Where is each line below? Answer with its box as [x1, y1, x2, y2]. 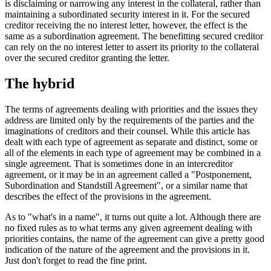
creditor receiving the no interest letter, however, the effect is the [5, 20, 247, 31]
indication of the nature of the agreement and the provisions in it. [5, 244, 250, 255]
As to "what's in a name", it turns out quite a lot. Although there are [5, 211, 261, 222]
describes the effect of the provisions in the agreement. [5, 191, 211, 201]
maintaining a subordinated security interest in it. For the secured [5, 9, 250, 20]
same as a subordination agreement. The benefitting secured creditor [5, 31, 263, 42]
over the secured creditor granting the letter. [5, 53, 169, 64]
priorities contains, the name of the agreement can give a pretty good [5, 233, 264, 244]
